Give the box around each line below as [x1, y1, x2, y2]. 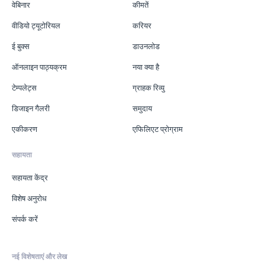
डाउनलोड [132, 41, 160, 51]
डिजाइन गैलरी [12, 103, 50, 113]
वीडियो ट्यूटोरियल [12, 20, 60, 30]
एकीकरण [12, 124, 37, 134]
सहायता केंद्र [12, 172, 48, 182]
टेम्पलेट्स [12, 82, 37, 92]
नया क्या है [132, 62, 159, 72]
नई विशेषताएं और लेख [12, 251, 67, 261]
